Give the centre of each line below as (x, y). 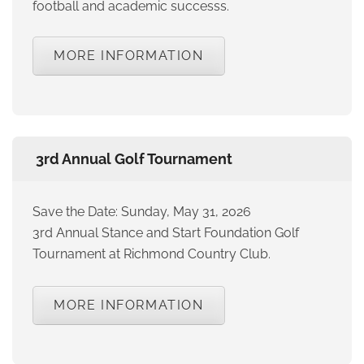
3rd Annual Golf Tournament (134, 159)
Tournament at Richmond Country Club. (152, 254)
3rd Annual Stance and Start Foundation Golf (166, 233)
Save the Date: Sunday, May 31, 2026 (142, 212)
